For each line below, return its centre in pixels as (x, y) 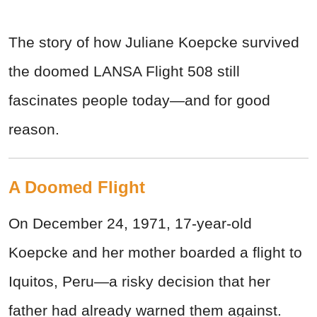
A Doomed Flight (77, 188)
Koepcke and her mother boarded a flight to (155, 253)
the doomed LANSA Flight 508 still (124, 71)
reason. (34, 129)
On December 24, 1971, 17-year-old (130, 224)
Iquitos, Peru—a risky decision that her (139, 282)
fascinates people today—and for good (139, 100)
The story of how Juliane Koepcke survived (154, 42)
